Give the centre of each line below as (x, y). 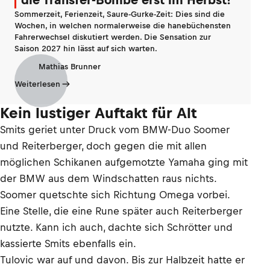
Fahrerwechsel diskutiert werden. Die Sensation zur (113, 37)
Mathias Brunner (70, 66)
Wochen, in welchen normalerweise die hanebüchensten (123, 26)
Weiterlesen (37, 84)
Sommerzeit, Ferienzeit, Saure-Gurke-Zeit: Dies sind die (120, 14)
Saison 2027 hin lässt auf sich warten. (86, 49)
